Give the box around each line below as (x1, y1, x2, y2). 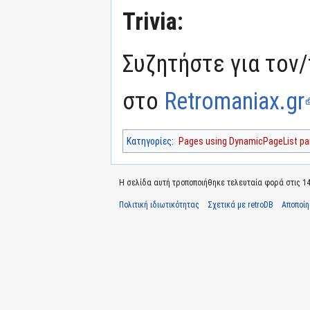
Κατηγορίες (127, 136, 172, 147)
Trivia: (122, 8, 183, 35)
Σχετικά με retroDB (208, 200, 273, 210)
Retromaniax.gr (164, 87, 304, 115)
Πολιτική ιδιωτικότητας (119, 200, 199, 210)
